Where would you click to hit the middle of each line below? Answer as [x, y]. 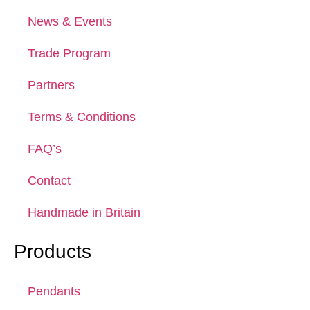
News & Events [70, 22]
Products [53, 252]
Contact [49, 181]
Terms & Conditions [82, 117]
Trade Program [69, 54]
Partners [51, 85]
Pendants [54, 292]
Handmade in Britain [84, 213]
